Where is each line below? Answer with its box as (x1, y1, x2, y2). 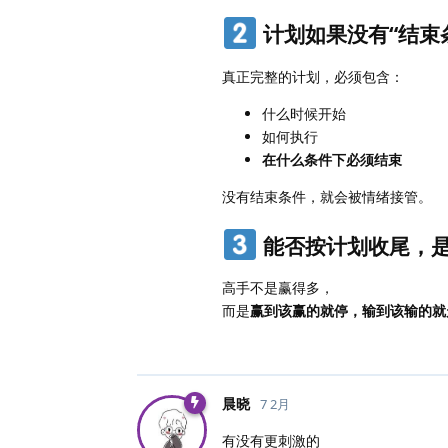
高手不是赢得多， (222, 278, 334, 298)
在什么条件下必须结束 (262, 149, 402, 169)
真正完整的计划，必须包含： (222, 66, 404, 86)
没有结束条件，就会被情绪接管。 (222, 186, 432, 206)
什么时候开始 (262, 103, 346, 123)
